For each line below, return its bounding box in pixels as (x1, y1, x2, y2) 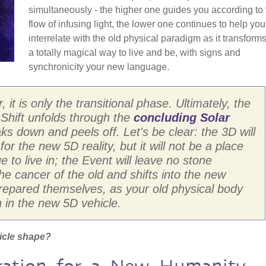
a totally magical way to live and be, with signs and (28, 47, 240, 58)
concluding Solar (134, 110, 230, 124)
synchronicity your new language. (28, 61, 169, 72)
